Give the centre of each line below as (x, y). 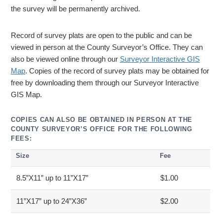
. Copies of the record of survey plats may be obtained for (117, 71)
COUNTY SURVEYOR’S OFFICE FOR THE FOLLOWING (102, 129)
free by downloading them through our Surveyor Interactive (105, 83)
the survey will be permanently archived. (75, 9)
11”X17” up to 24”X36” (52, 202)
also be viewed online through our (65, 59)
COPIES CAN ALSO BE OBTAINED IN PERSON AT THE (102, 119)
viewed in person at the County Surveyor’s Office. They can (107, 47)
